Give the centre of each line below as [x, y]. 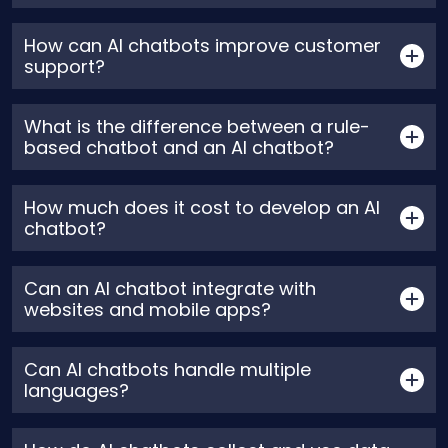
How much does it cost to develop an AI [202, 208]
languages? [76, 391]
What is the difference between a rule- [197, 127]
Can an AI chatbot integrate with [170, 289]
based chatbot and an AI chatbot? [179, 148]
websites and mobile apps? [147, 310]
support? [64, 67]
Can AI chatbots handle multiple [167, 370]
